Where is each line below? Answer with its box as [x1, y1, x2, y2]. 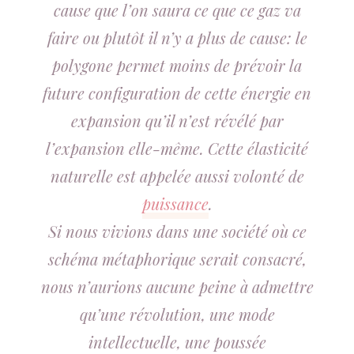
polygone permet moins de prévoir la [52, 55, 302, 76]
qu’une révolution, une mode [79, 303, 275, 325]
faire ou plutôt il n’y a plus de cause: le [47, 27, 307, 48]
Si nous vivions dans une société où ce [47, 220, 307, 242]
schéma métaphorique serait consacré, [47, 248, 307, 269]
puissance [141, 193, 209, 214]
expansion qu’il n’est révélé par [70, 110, 284, 131]
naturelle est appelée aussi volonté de [50, 165, 304, 186]
